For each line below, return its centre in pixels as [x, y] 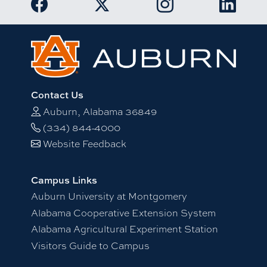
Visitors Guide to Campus [90, 245]
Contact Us [57, 95]
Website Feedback [84, 144]
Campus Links [64, 180]
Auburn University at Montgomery [109, 196]
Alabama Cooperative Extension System [123, 212]
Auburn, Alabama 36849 [100, 111]
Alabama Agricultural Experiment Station [124, 229]
